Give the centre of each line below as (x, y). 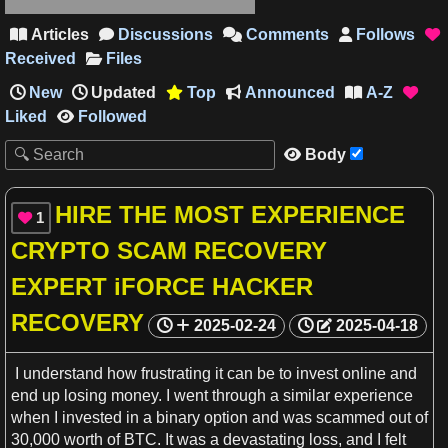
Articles (58, 34)
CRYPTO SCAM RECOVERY (169, 250)
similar (306, 395)
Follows (383, 34)
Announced (288, 92)
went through (220, 395)
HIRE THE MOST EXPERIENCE (230, 214)
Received (40, 58)
